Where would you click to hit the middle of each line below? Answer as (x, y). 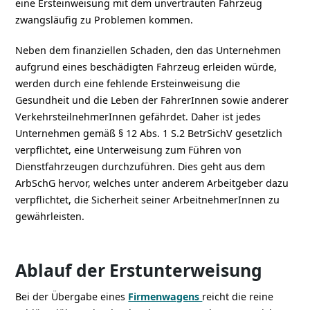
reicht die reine (238, 296)
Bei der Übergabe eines (72, 296)
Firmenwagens (165, 296)
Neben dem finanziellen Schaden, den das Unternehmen (148, 50)
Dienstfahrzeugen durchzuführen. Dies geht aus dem (140, 166)
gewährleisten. (50, 216)
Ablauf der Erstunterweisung (139, 270)
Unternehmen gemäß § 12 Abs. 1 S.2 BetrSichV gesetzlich (149, 133)
